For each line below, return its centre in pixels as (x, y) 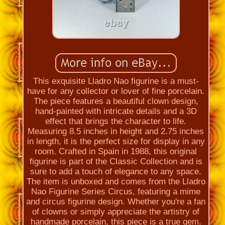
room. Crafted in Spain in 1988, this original (116, 151)
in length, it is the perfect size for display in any (116, 141)
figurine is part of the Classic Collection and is (116, 161)
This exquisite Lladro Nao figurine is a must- (116, 81)
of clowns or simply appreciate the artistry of (116, 211)
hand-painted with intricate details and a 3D (116, 111)
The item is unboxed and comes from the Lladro (116, 181)
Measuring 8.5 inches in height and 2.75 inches (116, 131)
